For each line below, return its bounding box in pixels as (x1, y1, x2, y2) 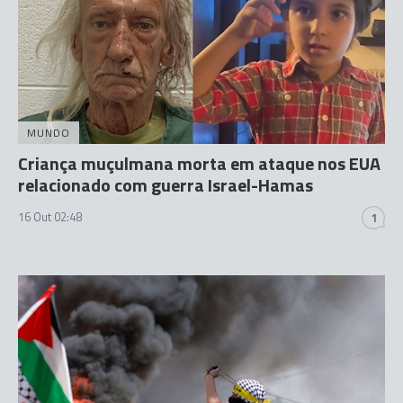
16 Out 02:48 (18, 207, 82, 226)
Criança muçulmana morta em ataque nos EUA (18, 148, 381, 177)
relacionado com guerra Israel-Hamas (18, 170, 313, 199)
